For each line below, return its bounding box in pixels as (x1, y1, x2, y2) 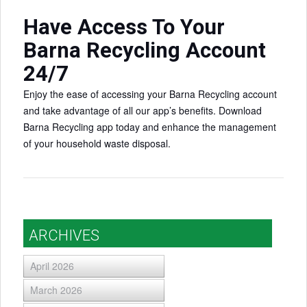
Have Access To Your (23, 14, 225, 40)
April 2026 (30, 259, 74, 273)
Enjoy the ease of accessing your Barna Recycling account (23, 87, 277, 101)
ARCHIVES (29, 227, 99, 245)
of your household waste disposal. (23, 136, 171, 150)
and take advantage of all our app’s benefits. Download (23, 103, 262, 117)
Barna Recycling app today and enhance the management (23, 120, 276, 134)
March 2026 (30, 283, 82, 297)
